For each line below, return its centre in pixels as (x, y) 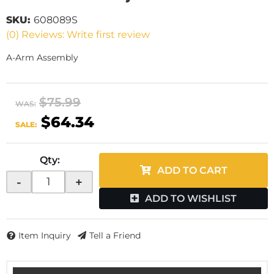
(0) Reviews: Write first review (78, 35)
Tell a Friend (115, 236)
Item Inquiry (45, 236)
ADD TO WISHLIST (191, 198)
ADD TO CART (192, 170)
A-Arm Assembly (42, 57)
